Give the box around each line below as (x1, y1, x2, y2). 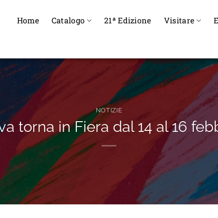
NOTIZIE (95, 107, 123, 114)
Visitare (163, 15, 195, 25)
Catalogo (51, 15, 85, 25)
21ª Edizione (104, 15, 151, 25)
